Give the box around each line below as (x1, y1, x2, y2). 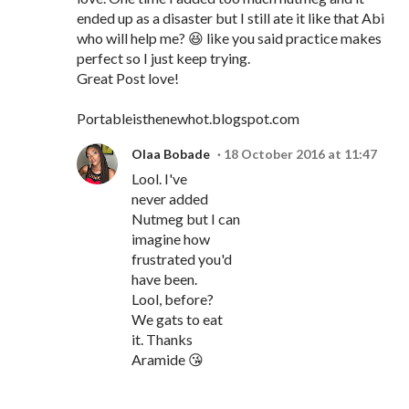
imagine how (131, 230, 210, 248)
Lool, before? (131, 290, 214, 309)
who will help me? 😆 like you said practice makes (77, 29, 382, 47)
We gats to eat (131, 310, 223, 329)
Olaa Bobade (131, 146, 210, 163)
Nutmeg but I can (131, 210, 240, 228)
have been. (131, 270, 197, 288)
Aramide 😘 (131, 351, 204, 369)
